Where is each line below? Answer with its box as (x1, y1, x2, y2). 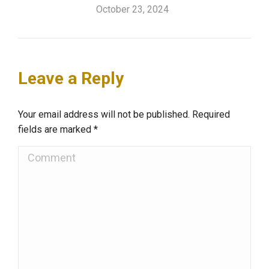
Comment (18, 147, 70, 162)
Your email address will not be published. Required (18, 108, 230, 120)
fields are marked (18, 123, 94, 135)
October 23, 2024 (96, 3, 169, 15)
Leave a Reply (18, 68, 124, 88)
